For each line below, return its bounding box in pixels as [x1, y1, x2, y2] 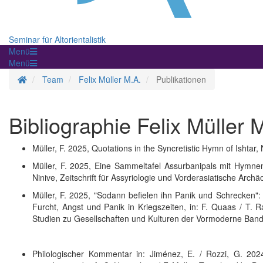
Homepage [26, 73, 68, 85]
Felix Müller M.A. [79, 73, 141, 86]
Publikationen [156, 73, 206, 86]
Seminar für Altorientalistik [9, 33, 106, 46]
